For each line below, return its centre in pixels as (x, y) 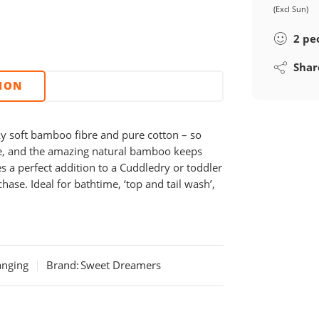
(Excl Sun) (291, 9)
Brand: (63, 266)
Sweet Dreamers (121, 266)
